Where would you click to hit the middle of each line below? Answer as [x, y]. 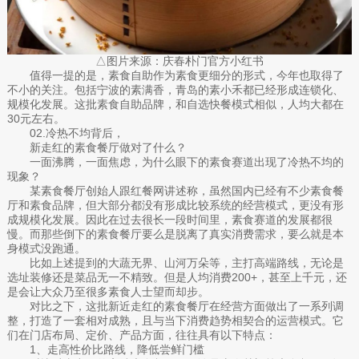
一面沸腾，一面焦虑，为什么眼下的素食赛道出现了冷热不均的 [186, 162]
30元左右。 [36, 119]
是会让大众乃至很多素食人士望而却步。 [108, 292]
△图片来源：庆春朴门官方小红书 [179, 61]
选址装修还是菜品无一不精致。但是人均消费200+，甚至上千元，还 [177, 278]
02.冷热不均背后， [77, 133]
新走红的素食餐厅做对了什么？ [108, 148]
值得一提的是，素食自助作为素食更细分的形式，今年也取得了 [186, 76]
